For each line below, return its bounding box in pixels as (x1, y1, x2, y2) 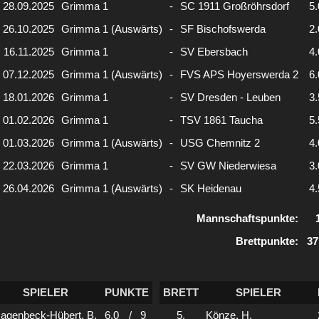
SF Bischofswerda (180, 23, 266, 35)
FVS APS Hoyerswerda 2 (180, 68, 298, 80)
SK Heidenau (180, 182, 241, 194)
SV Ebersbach (180, 46, 248, 58)
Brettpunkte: (236, 235, 298, 247)
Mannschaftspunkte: (197, 212, 298, 224)
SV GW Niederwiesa (180, 159, 276, 172)
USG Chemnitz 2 (180, 137, 260, 149)
